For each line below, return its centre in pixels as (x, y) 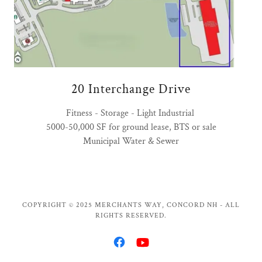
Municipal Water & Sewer (131, 142)
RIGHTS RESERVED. (131, 216)
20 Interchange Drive (131, 89)
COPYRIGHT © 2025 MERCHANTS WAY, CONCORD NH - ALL (131, 205)
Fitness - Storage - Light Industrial (131, 113)
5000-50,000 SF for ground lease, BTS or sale (131, 127)
